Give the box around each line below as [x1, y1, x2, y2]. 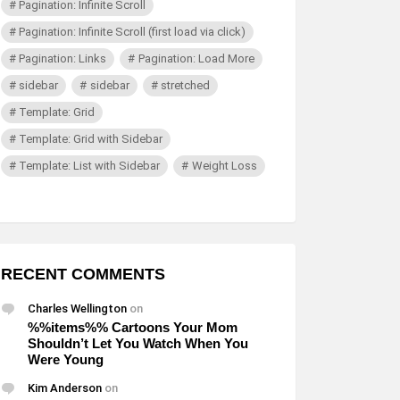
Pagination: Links [19, 52, 107, 65]
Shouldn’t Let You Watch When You [28, 336, 248, 351]
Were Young [28, 352, 104, 367]
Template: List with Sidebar [19, 159, 161, 172]
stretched [160, 79, 210, 92]
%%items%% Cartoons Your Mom [28, 320, 237, 335]
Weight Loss [191, 159, 257, 172]
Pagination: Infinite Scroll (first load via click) [19, 25, 246, 38]
